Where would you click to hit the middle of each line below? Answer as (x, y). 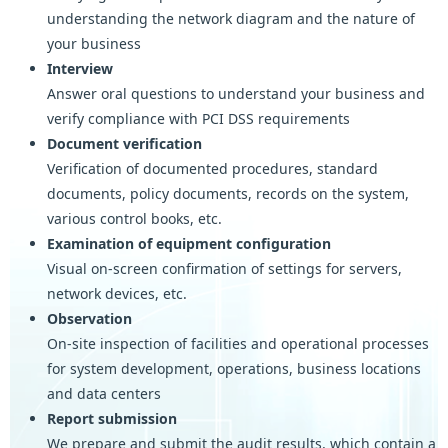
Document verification (124, 143)
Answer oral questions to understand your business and (235, 93)
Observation (89, 318)
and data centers (103, 393)
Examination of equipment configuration (188, 243)
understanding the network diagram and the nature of (230, 18)
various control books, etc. (134, 218)
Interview (79, 68)
